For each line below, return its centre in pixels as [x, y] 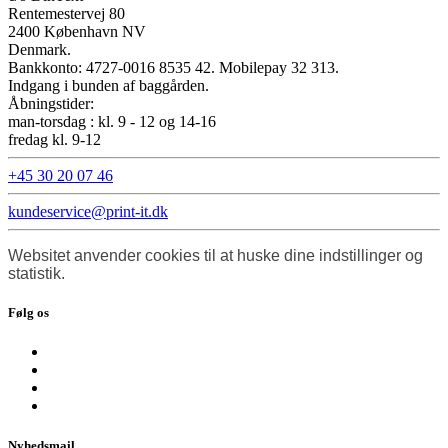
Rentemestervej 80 [66, 13]
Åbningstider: [51, 103]
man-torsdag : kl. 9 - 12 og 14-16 [112, 121]
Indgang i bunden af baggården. [108, 85]
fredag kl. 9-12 [54, 139]
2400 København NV [77, 31]
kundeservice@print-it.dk [88, 211]
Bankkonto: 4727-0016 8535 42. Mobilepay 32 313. [173, 67]
